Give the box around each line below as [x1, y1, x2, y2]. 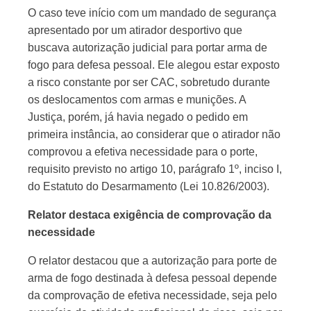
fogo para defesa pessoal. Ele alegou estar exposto [28, 59, 280, 71]
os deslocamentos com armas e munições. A [28, 94, 246, 106]
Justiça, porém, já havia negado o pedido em [28, 111, 248, 123]
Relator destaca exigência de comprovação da [28, 209, 271, 221]
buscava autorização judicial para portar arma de [28, 42, 267, 53]
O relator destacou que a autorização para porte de [28, 255, 277, 267]
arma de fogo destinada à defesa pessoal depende [28, 272, 277, 284]
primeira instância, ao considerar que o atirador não [28, 128, 280, 140]
